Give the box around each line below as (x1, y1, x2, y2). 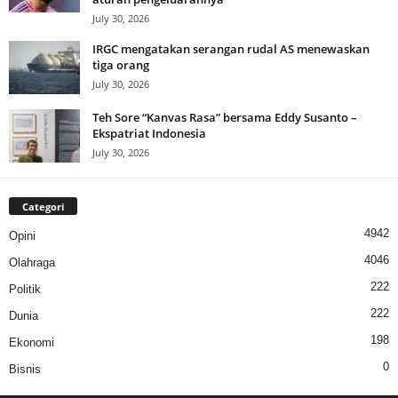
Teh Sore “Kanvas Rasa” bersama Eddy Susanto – (92, 109, 357, 126)
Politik (9, 283, 41, 297)
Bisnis (9, 362, 41, 377)
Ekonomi (9, 336, 54, 350)
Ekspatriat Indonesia (92, 125, 206, 142)
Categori (22, 200, 64, 214)
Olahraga (9, 256, 55, 270)
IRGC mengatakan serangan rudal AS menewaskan (92, 41, 370, 58)
